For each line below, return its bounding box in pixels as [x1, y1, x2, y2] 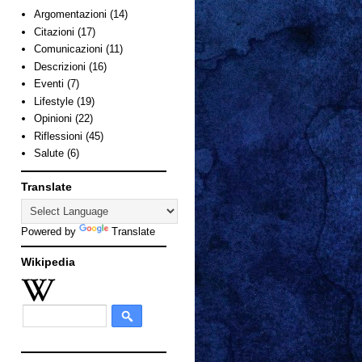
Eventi [34, 78, 65, 90]
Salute [34, 147, 65, 160]
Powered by [21, 225, 79, 238]
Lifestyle [34, 95, 74, 107]
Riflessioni [34, 129, 83, 142]
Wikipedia [21, 255, 75, 268]
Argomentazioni [34, 8, 107, 21]
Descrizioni [34, 60, 86, 73]
